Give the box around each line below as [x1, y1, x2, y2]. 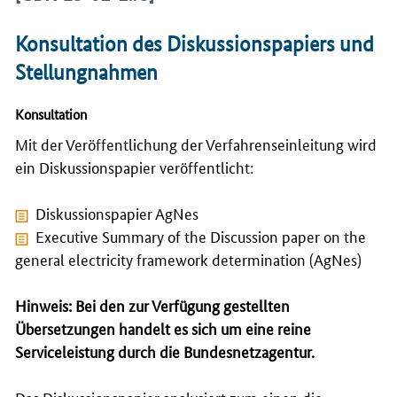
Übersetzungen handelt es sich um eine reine [15, 316, 311, 339]
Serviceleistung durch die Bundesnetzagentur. [15, 339, 315, 362]
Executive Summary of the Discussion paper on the [35, 224, 367, 246]
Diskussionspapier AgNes [35, 201, 199, 223]
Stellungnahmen [15, 58, 158, 85]
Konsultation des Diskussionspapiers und [15, 30, 374, 57]
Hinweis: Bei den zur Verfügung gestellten [15, 293, 290, 315]
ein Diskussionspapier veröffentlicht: [15, 155, 253, 177]
